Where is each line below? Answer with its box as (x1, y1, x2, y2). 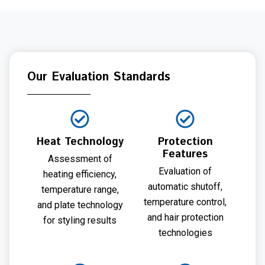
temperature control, (144, 196, 227, 208)
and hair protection (147, 212, 224, 224)
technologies (158, 227, 212, 239)
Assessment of (47, 153, 112, 165)
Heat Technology (36, 134, 124, 150)
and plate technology (37, 199, 123, 211)
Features (163, 147, 208, 163)
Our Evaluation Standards (27, 69, 170, 86)
